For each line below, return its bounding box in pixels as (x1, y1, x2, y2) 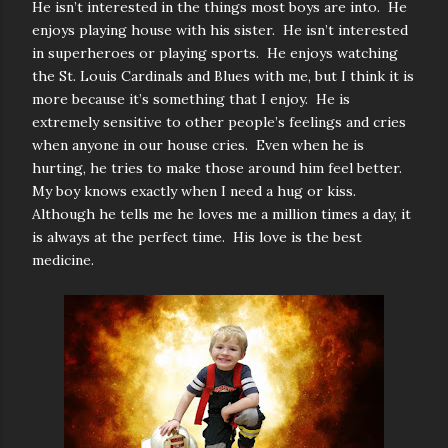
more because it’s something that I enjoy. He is (32, 90, 350, 108)
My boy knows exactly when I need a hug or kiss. (32, 182, 360, 200)
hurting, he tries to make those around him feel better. (32, 159, 406, 177)
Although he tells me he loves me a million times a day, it (32, 205, 411, 223)
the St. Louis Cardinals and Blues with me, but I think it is (32, 67, 414, 85)
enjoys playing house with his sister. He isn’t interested (32, 21, 408, 39)
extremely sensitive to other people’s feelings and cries (32, 113, 406, 131)
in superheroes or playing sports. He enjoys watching (32, 44, 398, 62)
